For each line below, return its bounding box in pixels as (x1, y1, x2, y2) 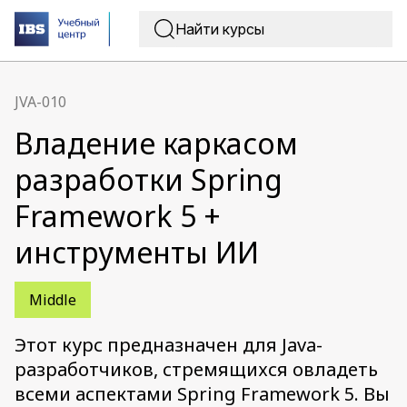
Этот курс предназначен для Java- (15, 333, 323, 357)
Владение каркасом (15, 124, 298, 163)
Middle (29, 290, 76, 310)
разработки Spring (15, 160, 283, 199)
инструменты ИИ (15, 233, 259, 272)
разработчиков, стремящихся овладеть (15, 357, 378, 382)
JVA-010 (15, 92, 66, 112)
